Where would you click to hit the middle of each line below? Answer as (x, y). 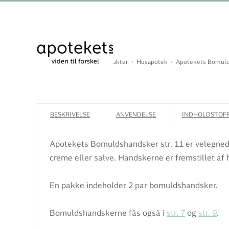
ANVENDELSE (136, 114)
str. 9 (208, 213)
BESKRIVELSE (70, 114)
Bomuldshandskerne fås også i (108, 213)
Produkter (114, 62)
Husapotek (152, 62)
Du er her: (51, 62)
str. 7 (176, 213)
